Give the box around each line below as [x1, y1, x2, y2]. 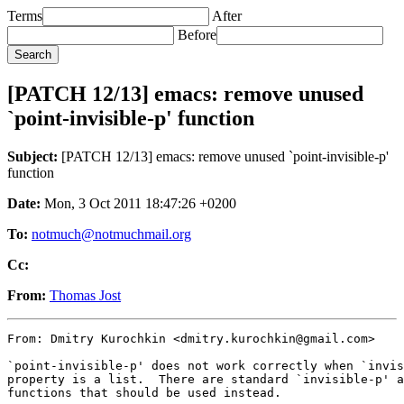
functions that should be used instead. [7, 385, 281, 399]
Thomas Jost [50, 287, 121, 303]
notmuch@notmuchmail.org [32, 225, 191, 242]
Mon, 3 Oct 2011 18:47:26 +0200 [41, 195, 236, 211]
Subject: [7, 148, 58, 164]
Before [178, 27, 216, 42]
